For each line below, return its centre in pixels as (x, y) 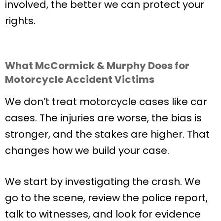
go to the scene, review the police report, (106, 198)
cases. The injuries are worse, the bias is (103, 118)
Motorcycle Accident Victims (80, 80)
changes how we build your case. (87, 151)
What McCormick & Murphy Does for (97, 66)
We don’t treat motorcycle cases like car (106, 102)
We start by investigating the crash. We (103, 182)
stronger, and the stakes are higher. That (107, 134)
